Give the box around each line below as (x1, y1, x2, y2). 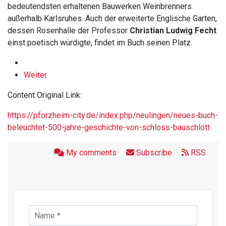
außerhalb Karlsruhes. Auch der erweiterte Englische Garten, (8, 14, 217, 23)
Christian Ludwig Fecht (130, 26, 216, 35)
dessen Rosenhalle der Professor (8, 26, 130, 35)
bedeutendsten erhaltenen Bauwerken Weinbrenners (8, 2, 192, 11)
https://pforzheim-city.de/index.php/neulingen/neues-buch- (8, 110, 218, 120)
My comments (64, 148, 119, 157)
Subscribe (134, 148, 174, 157)
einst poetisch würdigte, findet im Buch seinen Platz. (8, 38, 192, 47)
